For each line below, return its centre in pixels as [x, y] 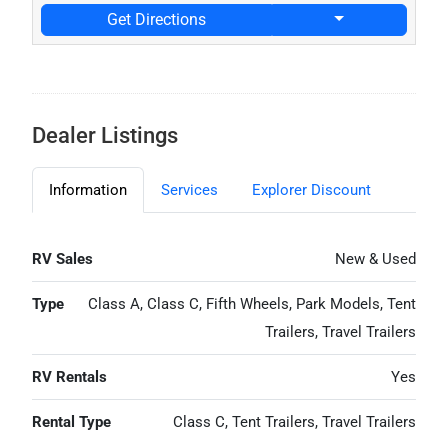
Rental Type [72, 421]
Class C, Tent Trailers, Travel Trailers [294, 421]
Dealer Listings [105, 135]
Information [88, 189]
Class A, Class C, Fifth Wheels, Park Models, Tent [251, 303]
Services [190, 189]
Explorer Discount [312, 189]
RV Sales [63, 258]
